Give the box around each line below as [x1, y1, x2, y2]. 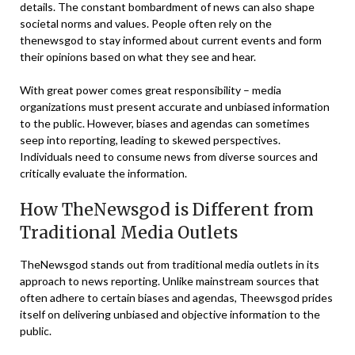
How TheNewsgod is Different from [20, 199, 314, 221]
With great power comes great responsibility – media [20, 83, 281, 97]
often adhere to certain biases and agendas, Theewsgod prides [20, 291, 333, 305]
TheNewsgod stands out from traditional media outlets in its [20, 258, 319, 272]
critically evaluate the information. [20, 166, 187, 181]
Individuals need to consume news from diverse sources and [20, 150, 318, 164]
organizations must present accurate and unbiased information [20, 100, 330, 114]
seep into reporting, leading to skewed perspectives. [20, 133, 281, 147]
